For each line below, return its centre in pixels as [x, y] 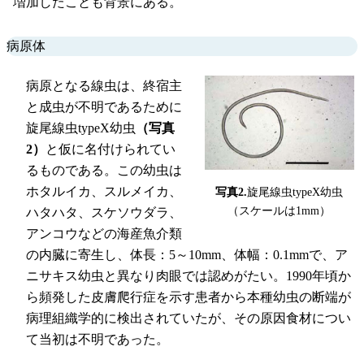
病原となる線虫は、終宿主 [104, 85]
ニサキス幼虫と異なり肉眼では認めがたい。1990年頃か [188, 275]
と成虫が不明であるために [104, 106]
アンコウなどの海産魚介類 [104, 233]
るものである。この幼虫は [104, 170]
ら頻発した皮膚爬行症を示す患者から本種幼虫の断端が [188, 297]
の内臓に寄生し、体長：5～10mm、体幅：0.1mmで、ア [187, 254]
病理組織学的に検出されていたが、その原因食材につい [188, 318]
